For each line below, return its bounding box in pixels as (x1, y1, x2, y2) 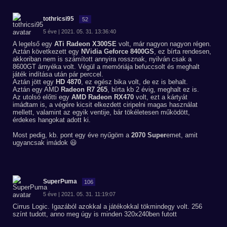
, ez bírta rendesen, (154, 48, 211, 55)
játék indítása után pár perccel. (13, 70, 103, 78)
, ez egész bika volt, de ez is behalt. (81, 78, 188, 86)
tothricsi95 (43, 15, 74, 22)
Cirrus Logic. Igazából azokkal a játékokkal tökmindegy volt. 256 (13, 203, 202, 210)
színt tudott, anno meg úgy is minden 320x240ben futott (13, 210, 177, 218)
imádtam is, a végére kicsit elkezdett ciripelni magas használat (13, 101, 198, 108)
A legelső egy (13, 40, 54, 48)
